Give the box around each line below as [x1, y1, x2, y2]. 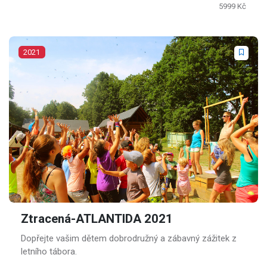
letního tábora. [21, 246, 77, 257]
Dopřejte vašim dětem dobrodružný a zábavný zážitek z [21, 232, 237, 244]
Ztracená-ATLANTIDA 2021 [21, 210, 173, 228]
